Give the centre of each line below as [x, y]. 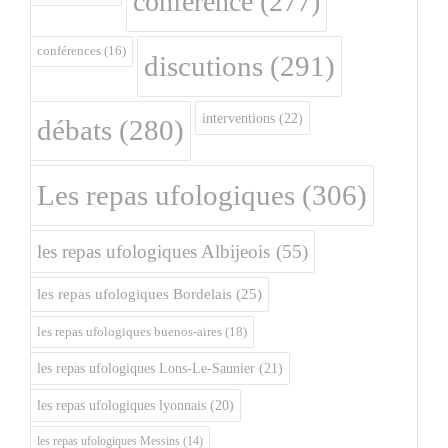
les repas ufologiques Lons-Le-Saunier [146, 368]
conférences [69, 51]
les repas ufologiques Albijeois [154, 251]
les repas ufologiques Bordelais [134, 294]
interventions [238, 118]
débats [74, 130]
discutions [203, 66]
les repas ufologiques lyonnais [121, 405]
